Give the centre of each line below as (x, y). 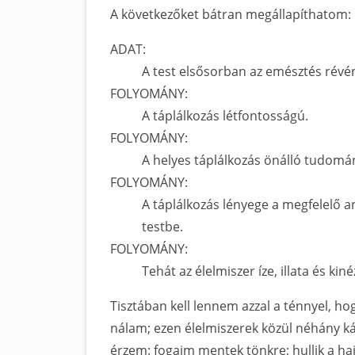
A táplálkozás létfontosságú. (225, 116)
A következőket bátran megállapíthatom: (231, 14)
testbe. (162, 227)
